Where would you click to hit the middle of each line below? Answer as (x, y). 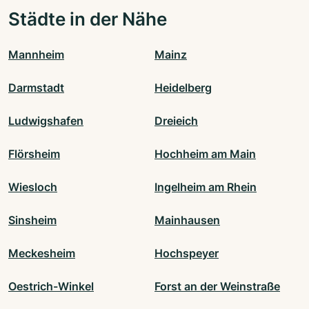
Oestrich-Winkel (51, 287)
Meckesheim (42, 253)
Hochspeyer (187, 253)
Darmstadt (36, 88)
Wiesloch (33, 187)
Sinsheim (32, 220)
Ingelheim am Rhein (206, 187)
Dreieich (176, 121)
